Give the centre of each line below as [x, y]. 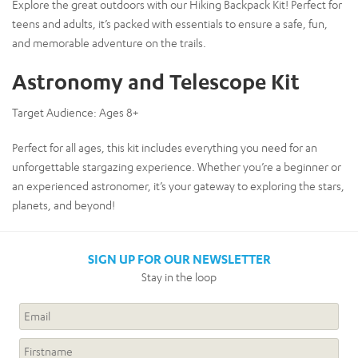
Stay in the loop [179, 276]
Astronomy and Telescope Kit [156, 81]
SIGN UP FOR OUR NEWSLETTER [179, 259]
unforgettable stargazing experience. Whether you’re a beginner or [177, 166]
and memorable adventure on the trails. [109, 42]
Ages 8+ [117, 112]
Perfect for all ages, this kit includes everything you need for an [165, 147]
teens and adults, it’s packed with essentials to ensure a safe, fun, [170, 23]
